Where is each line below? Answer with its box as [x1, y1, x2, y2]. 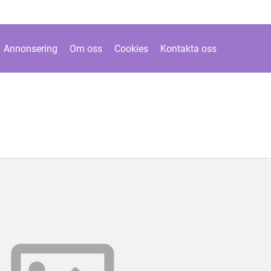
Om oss [69, 42, 102, 54]
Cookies [114, 42, 148, 54]
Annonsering [3, 42, 57, 54]
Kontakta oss [160, 42, 217, 54]
